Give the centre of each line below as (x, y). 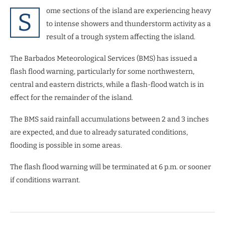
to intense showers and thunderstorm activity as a (129, 24)
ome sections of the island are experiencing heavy (129, 11)
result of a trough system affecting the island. (121, 37)
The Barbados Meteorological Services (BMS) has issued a (104, 58)
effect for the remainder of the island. (72, 97)
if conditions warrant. (45, 180)
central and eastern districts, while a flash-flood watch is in (107, 84)
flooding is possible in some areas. (66, 145)
